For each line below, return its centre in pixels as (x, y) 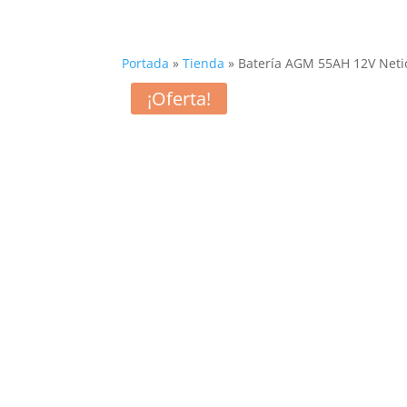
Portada (146, 63)
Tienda (204, 63)
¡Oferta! (179, 99)
